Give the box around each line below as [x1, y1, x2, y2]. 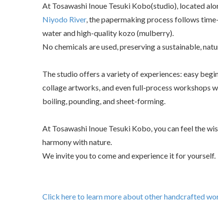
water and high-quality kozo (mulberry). [42, 28, 174, 38]
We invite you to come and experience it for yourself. [42, 151, 216, 161]
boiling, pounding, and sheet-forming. [42, 96, 165, 106]
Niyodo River [42, 15, 86, 24]
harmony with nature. [42, 137, 112, 147]
